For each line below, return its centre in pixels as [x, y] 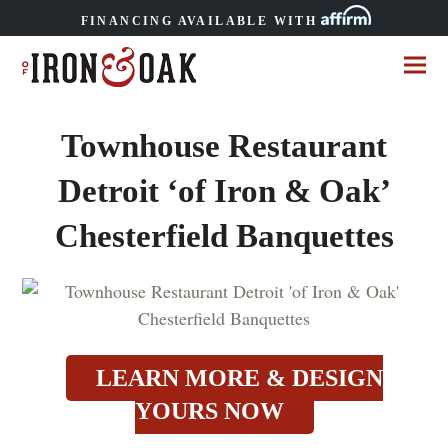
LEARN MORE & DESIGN [239, 378]
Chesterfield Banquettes [224, 236]
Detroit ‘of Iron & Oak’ [224, 191]
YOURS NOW [209, 411]
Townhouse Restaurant [224, 146]
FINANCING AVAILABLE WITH [199, 21]
